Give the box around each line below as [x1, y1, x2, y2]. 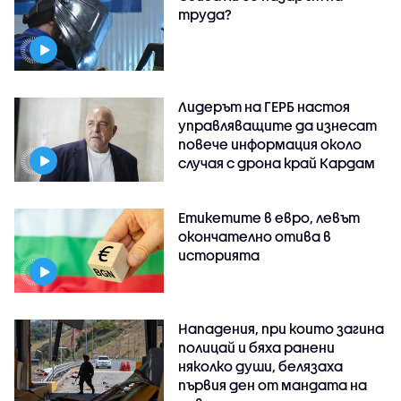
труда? [178, 6, 233, 23]
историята [178, 247, 260, 264]
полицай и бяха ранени [178, 338, 336, 355]
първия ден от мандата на [178, 376, 368, 393]
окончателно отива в [178, 228, 332, 245]
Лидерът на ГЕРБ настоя [178, 98, 351, 115]
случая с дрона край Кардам [178, 155, 376, 172]
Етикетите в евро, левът [178, 209, 361, 226]
